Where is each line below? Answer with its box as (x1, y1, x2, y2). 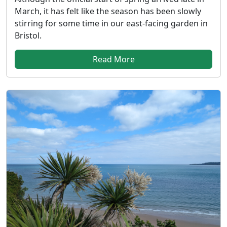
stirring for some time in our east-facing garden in (15, 18, 208, 29)
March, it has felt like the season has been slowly (15, 6, 201, 17)
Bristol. (15, 30, 42, 42)
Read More (92, 54, 135, 65)
